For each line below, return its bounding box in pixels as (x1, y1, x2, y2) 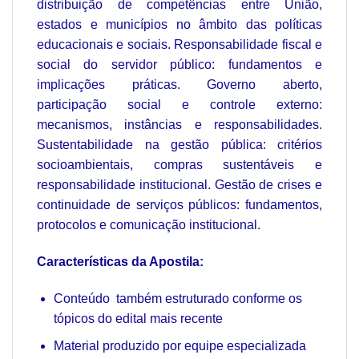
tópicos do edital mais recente (53, 311, 223, 325)
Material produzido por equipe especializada (53, 339, 306, 353)
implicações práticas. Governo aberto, (37, 77, 322, 91)
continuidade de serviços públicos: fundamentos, (37, 197, 322, 212)
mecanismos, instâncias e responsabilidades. (37, 117, 322, 131)
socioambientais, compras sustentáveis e (37, 157, 322, 171)
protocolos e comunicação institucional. (37, 217, 260, 232)
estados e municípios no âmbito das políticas (37, 17, 322, 31)
